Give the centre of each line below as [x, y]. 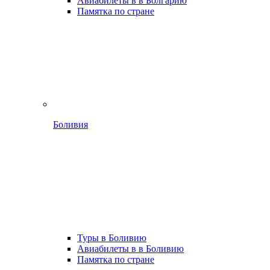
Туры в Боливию [112, 238]
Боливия [71, 124]
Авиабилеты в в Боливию [130, 249]
